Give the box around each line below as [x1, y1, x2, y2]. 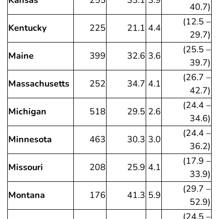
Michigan [8, 106, 46, 118]
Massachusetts [8, 78, 69, 90]
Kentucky [8, 22, 46, 34]
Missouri [8, 161, 43, 174]
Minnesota [8, 133, 52, 146]
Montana [8, 189, 45, 201]
